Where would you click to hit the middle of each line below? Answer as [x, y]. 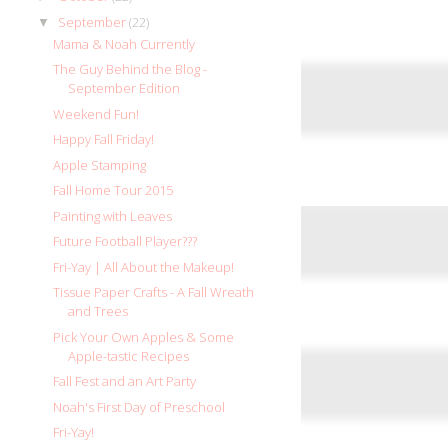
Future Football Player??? [125, 241]
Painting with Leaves [113, 215]
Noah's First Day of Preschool [139, 406]
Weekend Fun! [96, 113]
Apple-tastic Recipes [129, 355]
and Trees [98, 311]
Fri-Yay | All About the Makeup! [144, 266]
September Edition [124, 88]
